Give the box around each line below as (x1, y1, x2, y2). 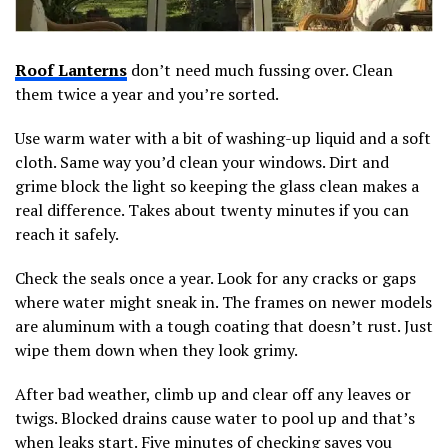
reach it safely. (15, 222, 119, 245)
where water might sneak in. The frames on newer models (15, 290, 432, 313)
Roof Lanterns (15, 58, 127, 81)
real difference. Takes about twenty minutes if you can (15, 198, 409, 221)
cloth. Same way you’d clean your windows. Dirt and (15, 150, 389, 173)
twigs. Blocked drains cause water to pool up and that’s (15, 406, 415, 429)
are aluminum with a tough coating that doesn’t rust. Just (15, 314, 433, 337)
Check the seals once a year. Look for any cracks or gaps (15, 266, 416, 289)
